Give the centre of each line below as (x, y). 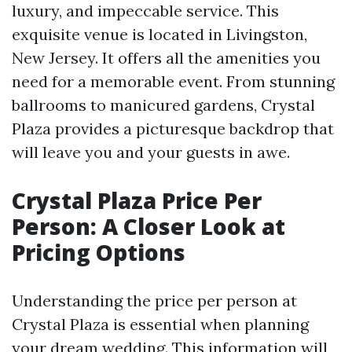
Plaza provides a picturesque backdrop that (173, 128)
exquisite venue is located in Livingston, (159, 34)
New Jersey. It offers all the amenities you (166, 58)
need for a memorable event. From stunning (173, 81)
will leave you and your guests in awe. (151, 152)
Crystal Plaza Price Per (137, 200)
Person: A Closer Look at (148, 226)
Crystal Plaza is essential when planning (160, 324)
